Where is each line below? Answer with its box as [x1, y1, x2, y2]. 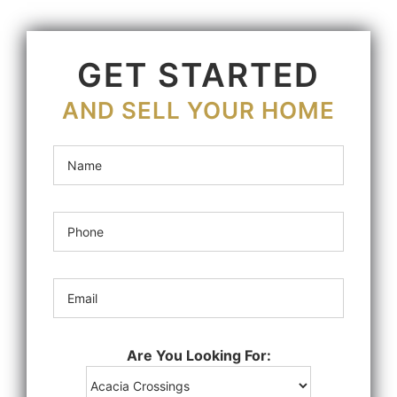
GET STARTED [77, 54, 320, 95]
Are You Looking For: [126, 346, 271, 364]
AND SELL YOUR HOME [62, 96, 335, 124]
